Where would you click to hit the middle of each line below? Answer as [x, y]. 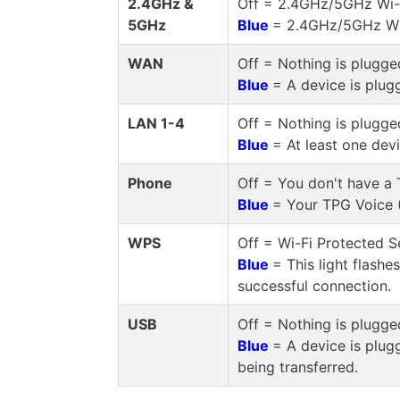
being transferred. [297, 367]
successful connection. [314, 285]
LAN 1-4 [156, 123]
